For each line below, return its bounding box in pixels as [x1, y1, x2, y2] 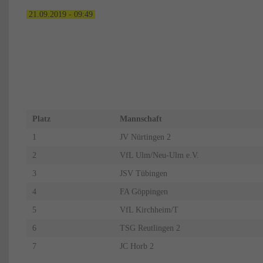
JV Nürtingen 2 [119, 132, 171, 141]
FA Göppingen [119, 187, 168, 196]
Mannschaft [119, 114, 164, 123]
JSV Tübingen [119, 168, 167, 178]
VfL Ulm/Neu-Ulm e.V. [119, 150, 199, 160]
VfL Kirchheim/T [119, 205, 178, 214]
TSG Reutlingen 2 [119, 223, 180, 232]
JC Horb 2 [119, 241, 154, 251]
